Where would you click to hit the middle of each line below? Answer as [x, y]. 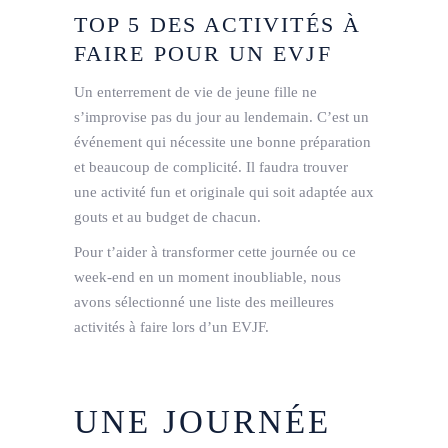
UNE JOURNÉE [203, 422]
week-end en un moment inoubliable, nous [207, 277]
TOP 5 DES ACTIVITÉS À [217, 25]
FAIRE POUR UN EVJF [203, 54]
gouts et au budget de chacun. [167, 217]
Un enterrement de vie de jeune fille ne [195, 92]
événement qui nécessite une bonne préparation [222, 142]
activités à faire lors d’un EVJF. [171, 327]
